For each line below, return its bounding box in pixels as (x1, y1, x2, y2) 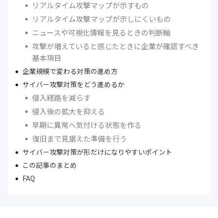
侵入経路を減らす (32, 92, 91, 103)
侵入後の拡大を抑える (32, 106, 105, 116)
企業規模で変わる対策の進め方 (22, 66, 118, 76)
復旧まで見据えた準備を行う (32, 133, 127, 144)
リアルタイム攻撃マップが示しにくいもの (32, 13, 171, 24)
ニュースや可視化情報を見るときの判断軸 (32, 27, 170, 37)
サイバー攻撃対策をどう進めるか (22, 79, 125, 89)
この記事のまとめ (22, 160, 77, 170)
